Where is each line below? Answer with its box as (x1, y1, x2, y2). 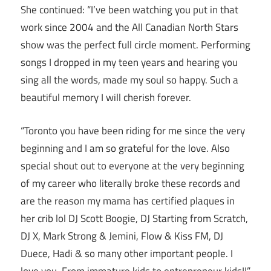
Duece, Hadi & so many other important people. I (21, 245, 233, 261)
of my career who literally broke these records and (21, 175, 240, 191)
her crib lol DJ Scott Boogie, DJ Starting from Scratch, (21, 210, 248, 226)
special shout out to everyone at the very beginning (21, 157, 244, 174)
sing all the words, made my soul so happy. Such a (21, 72, 238, 88)
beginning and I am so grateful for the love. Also (21, 140, 230, 156)
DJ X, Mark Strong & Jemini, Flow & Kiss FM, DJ (21, 227, 223, 244)
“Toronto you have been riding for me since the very (21, 122, 245, 139)
